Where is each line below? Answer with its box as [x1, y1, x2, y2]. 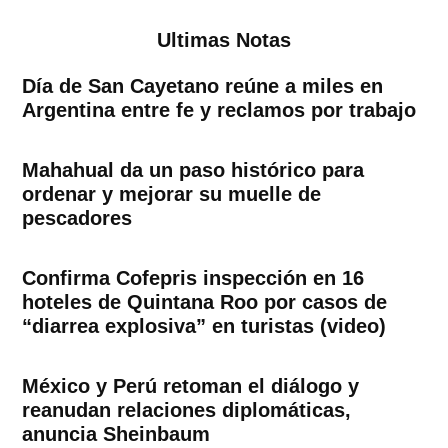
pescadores [22, 207, 133, 230]
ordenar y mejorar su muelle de [22, 183, 322, 206]
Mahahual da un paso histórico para [22, 159, 365, 182]
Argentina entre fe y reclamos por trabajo [22, 99, 417, 122]
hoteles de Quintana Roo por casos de [22, 291, 388, 314]
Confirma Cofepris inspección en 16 [22, 267, 365, 290]
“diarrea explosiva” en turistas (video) [22, 315, 387, 338]
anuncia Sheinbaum [22, 423, 211, 446]
